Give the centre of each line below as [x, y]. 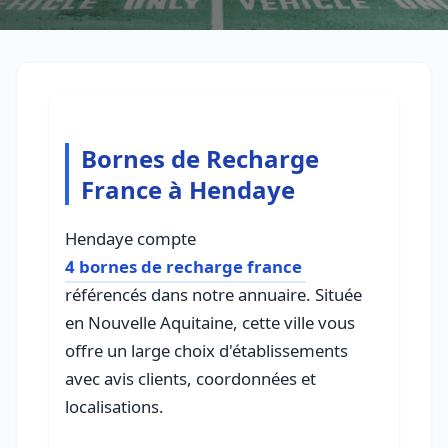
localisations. [114, 407]
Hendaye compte [130, 239]
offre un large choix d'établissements [206, 351]
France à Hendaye [188, 190]
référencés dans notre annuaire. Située [213, 295]
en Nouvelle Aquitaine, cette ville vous [210, 323]
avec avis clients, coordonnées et [190, 379]
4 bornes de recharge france [183, 267]
